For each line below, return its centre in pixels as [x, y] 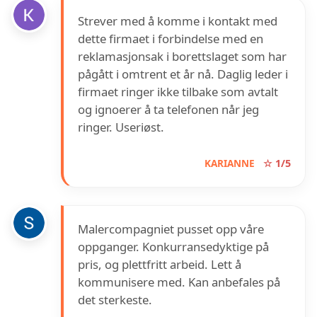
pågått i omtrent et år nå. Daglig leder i [183, 74]
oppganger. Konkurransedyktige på [173, 247]
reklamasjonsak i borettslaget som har [182, 57]
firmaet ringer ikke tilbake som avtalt [178, 92]
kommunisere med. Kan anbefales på [179, 282]
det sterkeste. [115, 300]
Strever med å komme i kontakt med [178, 21]
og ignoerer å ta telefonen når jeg [168, 110]
